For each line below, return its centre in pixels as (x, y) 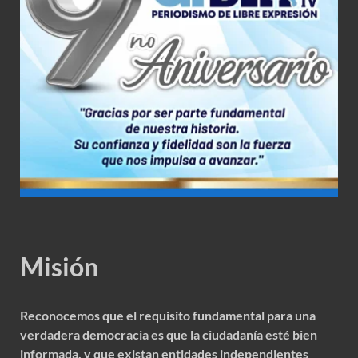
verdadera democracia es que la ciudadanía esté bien (169, 334)
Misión (59, 266)
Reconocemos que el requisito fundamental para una (168, 315)
